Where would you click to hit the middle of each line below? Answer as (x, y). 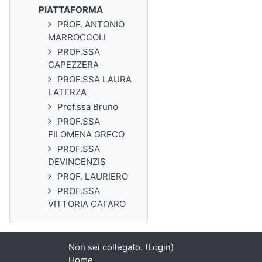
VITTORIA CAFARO (87, 204)
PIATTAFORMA (71, 10)
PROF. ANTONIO (91, 24)
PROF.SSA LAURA (94, 79)
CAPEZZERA (73, 65)
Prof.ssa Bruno (88, 107)
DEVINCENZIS (77, 162)
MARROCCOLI (77, 37)
